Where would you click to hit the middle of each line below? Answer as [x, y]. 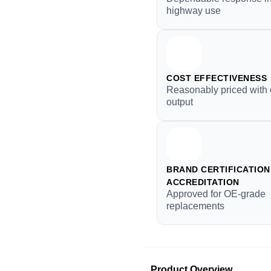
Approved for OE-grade [216, 194]
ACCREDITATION [203, 182]
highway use [194, 11]
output [180, 102]
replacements [195, 206]
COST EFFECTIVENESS [217, 78]
